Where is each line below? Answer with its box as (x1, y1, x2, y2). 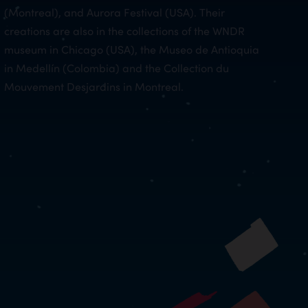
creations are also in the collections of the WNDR (3, 23, 245, 38)
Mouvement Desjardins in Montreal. (3, 78, 184, 93)
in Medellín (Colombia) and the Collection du (3, 60, 229, 75)
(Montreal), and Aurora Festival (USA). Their (3, 4, 225, 19)
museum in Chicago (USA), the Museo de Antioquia (3, 41, 259, 56)
